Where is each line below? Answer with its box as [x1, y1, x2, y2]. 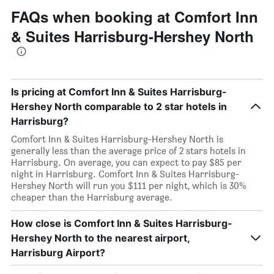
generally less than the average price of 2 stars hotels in [11, 145, 246, 157]
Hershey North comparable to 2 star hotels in [11, 100, 227, 113]
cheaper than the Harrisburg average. [11, 191, 172, 203]
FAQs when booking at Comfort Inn [11, 6, 258, 27]
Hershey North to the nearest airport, [11, 232, 190, 244]
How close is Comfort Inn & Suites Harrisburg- [11, 217, 232, 229]
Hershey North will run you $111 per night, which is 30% [11, 180, 246, 191]
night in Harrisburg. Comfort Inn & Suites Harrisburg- [11, 168, 239, 180]
